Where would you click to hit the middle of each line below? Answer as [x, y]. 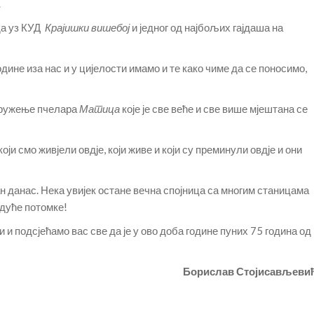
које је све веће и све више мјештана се [215, 109]
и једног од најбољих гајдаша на [206, 27]
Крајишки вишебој [87, 27]
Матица [101, 109]
